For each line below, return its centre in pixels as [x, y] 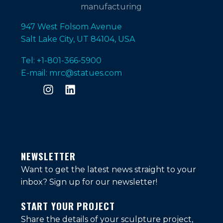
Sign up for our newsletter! [103, 182]
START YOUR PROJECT [68, 205]
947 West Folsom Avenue [71, 27]
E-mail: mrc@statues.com [71, 73]
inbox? [35, 182]
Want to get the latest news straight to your [109, 169]
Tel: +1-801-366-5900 [61, 60]
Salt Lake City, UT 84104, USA [78, 39]
